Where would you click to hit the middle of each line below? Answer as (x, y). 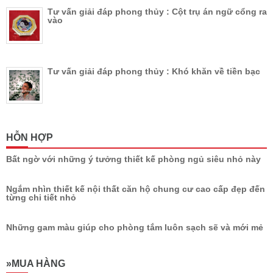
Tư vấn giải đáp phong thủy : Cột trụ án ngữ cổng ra (157, 12)
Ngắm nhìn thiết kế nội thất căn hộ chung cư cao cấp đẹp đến (136, 189)
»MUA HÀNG (36, 264)
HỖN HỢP (30, 138)
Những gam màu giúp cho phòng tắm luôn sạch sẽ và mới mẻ (135, 228)
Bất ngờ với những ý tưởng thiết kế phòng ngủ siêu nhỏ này (133, 159)
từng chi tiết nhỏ (41, 198)
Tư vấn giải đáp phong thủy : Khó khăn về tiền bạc (154, 72)
